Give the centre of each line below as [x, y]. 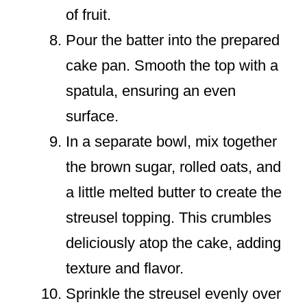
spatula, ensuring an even [151, 91]
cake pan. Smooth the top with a [172, 66]
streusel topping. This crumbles [169, 218]
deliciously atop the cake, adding [173, 243]
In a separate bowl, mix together [171, 142]
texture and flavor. [125, 269]
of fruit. [88, 15]
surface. [92, 116]
